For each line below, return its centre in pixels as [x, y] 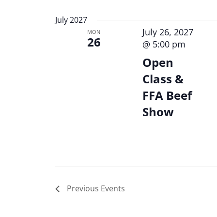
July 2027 [71, 20]
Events [113, 189]
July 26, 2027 [168, 32]
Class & [163, 79]
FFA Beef [167, 95]
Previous [84, 189]
